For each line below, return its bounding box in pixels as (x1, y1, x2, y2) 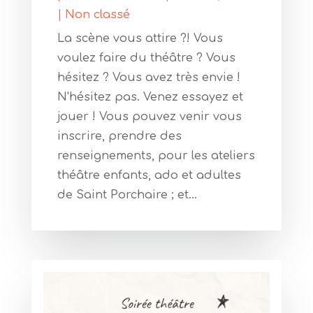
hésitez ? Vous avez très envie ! (57, 71, 240, 85)
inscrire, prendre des (57, 130, 182, 143)
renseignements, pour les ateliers (57, 150, 255, 163)
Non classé (64, 8, 130, 22)
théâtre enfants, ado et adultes (57, 169, 241, 182)
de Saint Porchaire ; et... (57, 189, 197, 202)
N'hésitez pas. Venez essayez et (57, 91, 243, 104)
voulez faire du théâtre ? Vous (57, 52, 235, 65)
